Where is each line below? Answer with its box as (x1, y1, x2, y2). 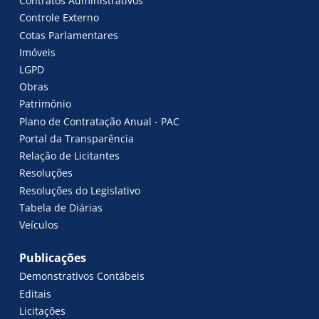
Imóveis (19, 45, 56, 59)
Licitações (19, 303, 66, 318)
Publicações (19, 250, 87, 266)
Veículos (19, 218, 59, 231)
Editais (19, 286, 52, 300)
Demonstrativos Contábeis (19, 269, 145, 283)
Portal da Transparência (19, 131, 135, 145)
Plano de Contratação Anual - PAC (19, 114, 180, 128)
